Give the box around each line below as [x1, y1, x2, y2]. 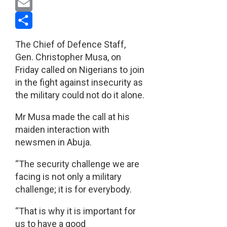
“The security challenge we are [15, 159, 139, 170]
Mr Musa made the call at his [15, 111, 130, 123]
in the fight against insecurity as [15, 77, 143, 88]
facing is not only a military [15, 171, 122, 182]
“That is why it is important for [15, 206, 136, 217]
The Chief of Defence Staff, [15, 39, 126, 50]
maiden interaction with [15, 124, 109, 135]
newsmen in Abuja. [15, 137, 92, 148]
